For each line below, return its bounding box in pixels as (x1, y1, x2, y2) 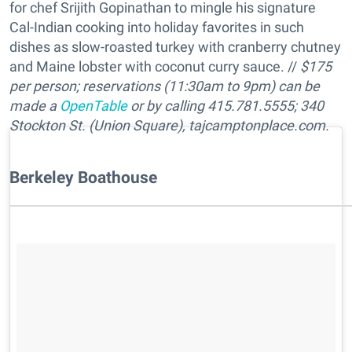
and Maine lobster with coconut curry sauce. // (9, 57, 300, 75)
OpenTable (60, 97, 127, 114)
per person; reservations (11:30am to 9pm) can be (9, 77, 320, 94)
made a (9, 97, 60, 114)
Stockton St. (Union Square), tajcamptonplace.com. (9, 116, 329, 134)
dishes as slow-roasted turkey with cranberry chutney (9, 38, 341, 55)
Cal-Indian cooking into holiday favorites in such (9, 18, 304, 35)
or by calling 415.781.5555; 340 (127, 97, 324, 114)
